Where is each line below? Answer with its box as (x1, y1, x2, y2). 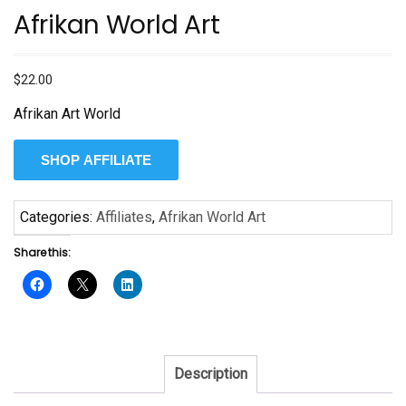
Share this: (14, 244, 71, 260)
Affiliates (96, 208, 152, 226)
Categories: (20, 208, 96, 226)
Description (173, 364, 247, 382)
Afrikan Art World (14, 104, 121, 122)
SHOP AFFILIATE (41, 151, 151, 168)
